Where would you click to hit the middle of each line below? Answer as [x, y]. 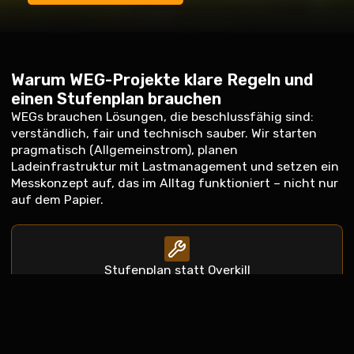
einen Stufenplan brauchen [116, 99]
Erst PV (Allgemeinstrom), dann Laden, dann [137, 312]
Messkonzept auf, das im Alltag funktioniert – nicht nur [175, 183]
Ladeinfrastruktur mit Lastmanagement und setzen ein [175, 167]
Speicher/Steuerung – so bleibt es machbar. [137, 329]
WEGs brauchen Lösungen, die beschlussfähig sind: [162, 117]
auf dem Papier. [57, 200]
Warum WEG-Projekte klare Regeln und [162, 80]
